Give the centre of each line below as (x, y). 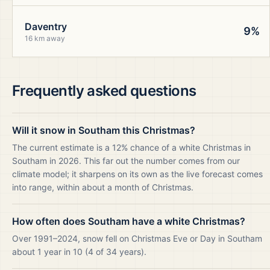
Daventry (46, 27)
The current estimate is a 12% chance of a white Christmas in (131, 147)
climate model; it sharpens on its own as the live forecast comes (137, 174)
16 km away (45, 38)
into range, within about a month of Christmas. (103, 187)
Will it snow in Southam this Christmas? (104, 130)
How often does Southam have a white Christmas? (129, 221)
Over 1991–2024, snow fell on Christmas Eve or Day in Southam (137, 238)
